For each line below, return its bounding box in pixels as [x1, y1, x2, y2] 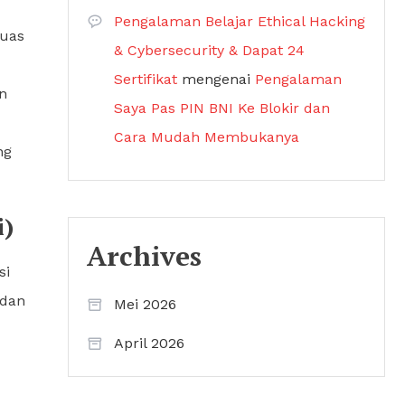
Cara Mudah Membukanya [114, 128, 299, 146]
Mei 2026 [114, 296, 176, 313]
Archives [87, 238, 202, 274]
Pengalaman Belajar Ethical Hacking [114, 13, 365, 30]
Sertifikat [114, 71, 177, 88]
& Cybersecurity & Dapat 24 [114, 42, 305, 59]
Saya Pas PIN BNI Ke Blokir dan [114, 99, 330, 117]
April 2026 [114, 334, 184, 352]
